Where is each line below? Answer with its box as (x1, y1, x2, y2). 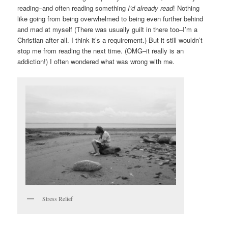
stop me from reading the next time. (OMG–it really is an (17, 45, 184, 55)
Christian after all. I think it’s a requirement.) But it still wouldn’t (17, 35, 203, 45)
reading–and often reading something (17, 3, 126, 13)
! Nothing (173, 3, 200, 13)
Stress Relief (42, 194, 73, 203)
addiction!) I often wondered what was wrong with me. (17, 56, 175, 66)
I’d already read (126, 3, 174, 13)
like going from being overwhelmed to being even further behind (17, 13, 204, 23)
